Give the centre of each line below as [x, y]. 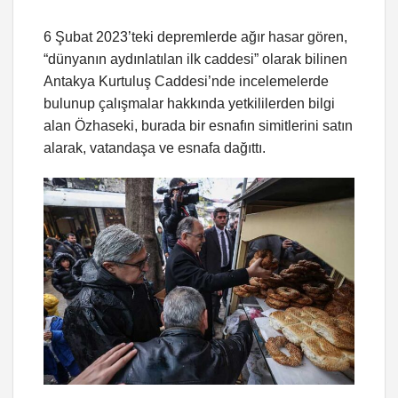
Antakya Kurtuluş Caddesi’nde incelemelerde [186, 82]
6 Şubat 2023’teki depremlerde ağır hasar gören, [195, 37]
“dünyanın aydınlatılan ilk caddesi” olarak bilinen [195, 60]
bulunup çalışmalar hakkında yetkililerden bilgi [189, 104]
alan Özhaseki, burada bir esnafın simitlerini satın [198, 126]
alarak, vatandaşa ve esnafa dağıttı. [155, 148]
